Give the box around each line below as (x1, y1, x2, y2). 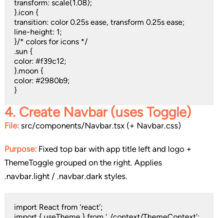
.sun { (14, 47, 33, 56)
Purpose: (4, 144, 36, 154)
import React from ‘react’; (14, 202, 103, 212)
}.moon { (14, 66, 43, 76)
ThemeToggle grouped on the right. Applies (4, 158, 162, 168)
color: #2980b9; (14, 76, 70, 86)
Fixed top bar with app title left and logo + (36, 144, 192, 154)
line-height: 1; (14, 27, 62, 37)
